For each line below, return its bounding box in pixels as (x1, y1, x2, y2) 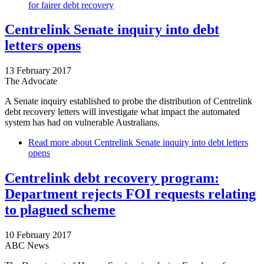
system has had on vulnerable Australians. (5, 117, 162, 128)
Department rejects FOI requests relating (5, 186, 256, 202)
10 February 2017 (5, 230, 71, 240)
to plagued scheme (5, 202, 115, 218)
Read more (28, 137, 69, 148)
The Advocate (5, 76, 57, 87)
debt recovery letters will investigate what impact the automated (5, 107, 240, 117)
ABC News (5, 240, 49, 251)
